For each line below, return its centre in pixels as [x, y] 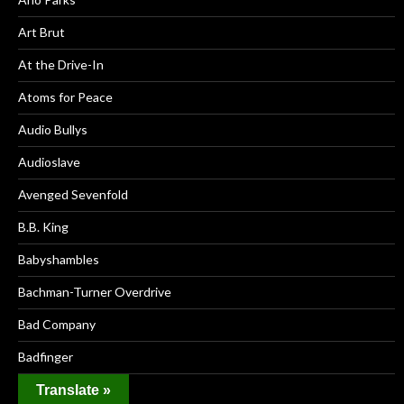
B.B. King [43, 227]
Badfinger [46, 357]
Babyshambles [59, 260]
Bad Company [57, 325]
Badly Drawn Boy [65, 390]
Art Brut [41, 32]
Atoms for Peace [65, 97]
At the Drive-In [61, 65]
